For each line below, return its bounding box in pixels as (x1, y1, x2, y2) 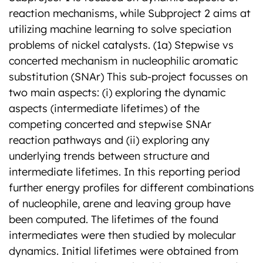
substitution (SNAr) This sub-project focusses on (9, 70, 248, 83)
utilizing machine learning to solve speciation (9, 22, 231, 36)
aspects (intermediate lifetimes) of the (9, 102, 200, 115)
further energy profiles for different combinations (9, 181, 254, 194)
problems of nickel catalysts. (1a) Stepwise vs (9, 38, 234, 52)
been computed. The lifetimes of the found (9, 213, 218, 226)
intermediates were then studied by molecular (9, 228, 236, 242)
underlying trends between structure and (9, 149, 210, 163)
